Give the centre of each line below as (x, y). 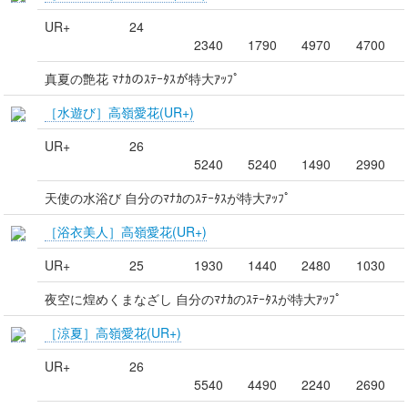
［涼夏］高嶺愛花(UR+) (113, 332)
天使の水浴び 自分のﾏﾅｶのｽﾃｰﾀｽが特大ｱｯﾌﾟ (168, 197)
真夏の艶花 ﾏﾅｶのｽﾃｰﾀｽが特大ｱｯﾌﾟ (142, 78)
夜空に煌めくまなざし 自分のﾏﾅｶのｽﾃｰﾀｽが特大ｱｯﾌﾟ (193, 298)
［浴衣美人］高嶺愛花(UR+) (126, 231)
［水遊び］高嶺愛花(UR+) (119, 112)
